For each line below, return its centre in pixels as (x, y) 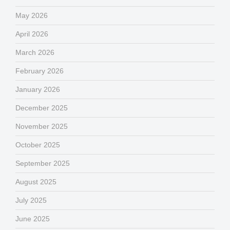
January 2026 (38, 90)
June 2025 (33, 219)
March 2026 (35, 53)
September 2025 (43, 164)
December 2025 (42, 108)
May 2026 (32, 16)
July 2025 (31, 200)
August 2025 (36, 182)
